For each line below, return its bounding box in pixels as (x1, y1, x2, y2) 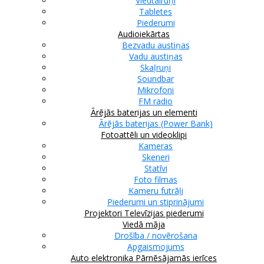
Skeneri (141, 151, 170, 163)
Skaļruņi (140, 61, 171, 73)
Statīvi (144, 162, 167, 174)
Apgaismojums (127, 240, 184, 252)
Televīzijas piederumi (124, 207, 204, 219)
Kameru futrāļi (128, 184, 183, 196)
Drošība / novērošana (114, 229, 197, 241)
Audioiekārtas (118, 28, 170, 39)
